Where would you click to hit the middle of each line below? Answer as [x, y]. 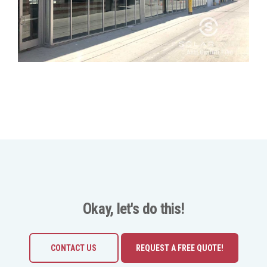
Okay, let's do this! [133, 208]
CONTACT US [74, 248]
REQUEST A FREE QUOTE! [179, 248]
